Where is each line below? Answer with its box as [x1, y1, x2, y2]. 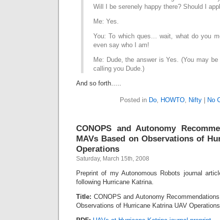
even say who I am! [93, 41, 149, 49]
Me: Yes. [93, 18, 119, 25]
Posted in [120, 96, 149, 104]
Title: [76, 193, 91, 200]
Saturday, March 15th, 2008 [76, 155, 149, 162]
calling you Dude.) [93, 65, 144, 72]
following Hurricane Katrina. [76, 178, 154, 186]
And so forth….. [76, 80, 121, 87]
